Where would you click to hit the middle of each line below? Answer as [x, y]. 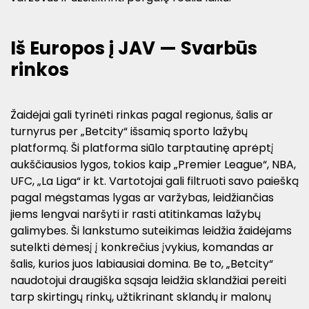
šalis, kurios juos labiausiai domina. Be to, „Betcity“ [142, 263]
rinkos [40, 69]
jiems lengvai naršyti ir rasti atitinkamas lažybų [136, 214]
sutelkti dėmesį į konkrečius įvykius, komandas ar [142, 247]
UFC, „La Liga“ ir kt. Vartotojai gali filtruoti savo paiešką [154, 181]
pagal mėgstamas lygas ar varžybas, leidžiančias [142, 197]
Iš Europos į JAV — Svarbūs [134, 48]
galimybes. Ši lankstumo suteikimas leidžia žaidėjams [151, 230]
